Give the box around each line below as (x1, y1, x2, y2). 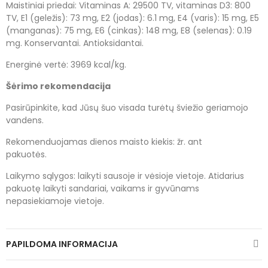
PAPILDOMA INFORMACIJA (6, 237, 118, 250)
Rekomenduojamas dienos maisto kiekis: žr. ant (6, 135, 202, 148)
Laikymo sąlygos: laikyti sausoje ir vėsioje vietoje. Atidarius (6, 169, 244, 182)
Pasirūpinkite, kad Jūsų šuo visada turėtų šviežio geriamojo (6, 101, 248, 114)
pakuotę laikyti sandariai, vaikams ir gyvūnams (6, 182, 199, 194)
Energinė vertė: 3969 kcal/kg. (6, 58, 126, 71)
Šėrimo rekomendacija (6, 80, 111, 92)
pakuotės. (6, 148, 47, 160)
